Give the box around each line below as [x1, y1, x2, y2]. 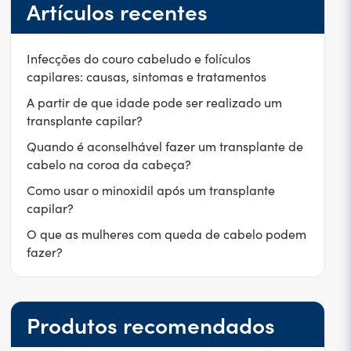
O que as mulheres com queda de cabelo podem [26, 225, 306, 243]
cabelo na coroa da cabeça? [26, 155, 191, 173]
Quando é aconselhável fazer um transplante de [26, 137, 303, 155]
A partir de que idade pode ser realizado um [26, 93, 282, 111]
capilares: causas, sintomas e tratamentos [26, 67, 266, 85]
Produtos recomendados [26, 309, 275, 341]
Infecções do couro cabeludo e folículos [26, 49, 251, 67]
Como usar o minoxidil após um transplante [26, 181, 275, 199]
